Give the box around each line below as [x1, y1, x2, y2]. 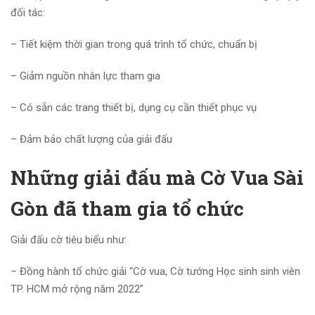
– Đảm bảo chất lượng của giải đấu [11, 133, 172, 146]
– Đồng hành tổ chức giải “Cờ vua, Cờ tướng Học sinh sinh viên [11, 265, 300, 278]
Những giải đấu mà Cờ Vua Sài [11, 165, 304, 191]
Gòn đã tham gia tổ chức [11, 195, 244, 222]
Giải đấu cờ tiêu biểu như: [11, 233, 127, 247]
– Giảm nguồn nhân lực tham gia [11, 70, 160, 83]
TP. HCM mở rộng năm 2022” [11, 283, 143, 296]
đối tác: [11, 6, 45, 20]
